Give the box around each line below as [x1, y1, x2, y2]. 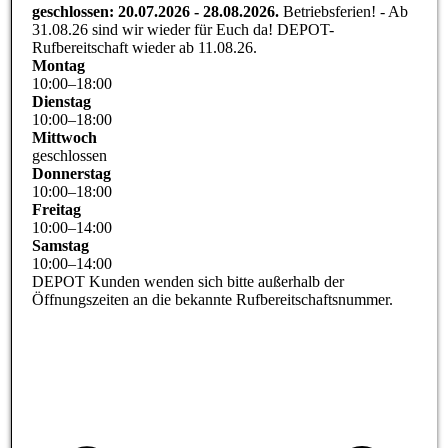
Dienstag [32, 92, 92, 110]
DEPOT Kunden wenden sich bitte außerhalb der [32, 272, 345, 290]
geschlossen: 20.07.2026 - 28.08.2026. [32, 2, 284, 20]
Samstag [32, 236, 90, 254]
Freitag [32, 200, 82, 218]
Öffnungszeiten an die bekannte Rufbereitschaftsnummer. [32, 290, 394, 308]
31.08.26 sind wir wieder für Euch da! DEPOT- [32, 20, 335, 38]
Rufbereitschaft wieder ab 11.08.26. [32, 38, 258, 56]
